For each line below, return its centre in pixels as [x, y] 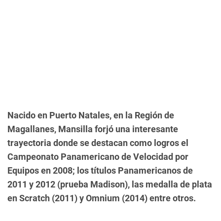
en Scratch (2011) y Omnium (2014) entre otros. [102, 198]
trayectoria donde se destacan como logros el [98, 143]
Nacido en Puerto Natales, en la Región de [91, 115]
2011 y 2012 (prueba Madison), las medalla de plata [110, 184]
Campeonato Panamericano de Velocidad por [98, 157]
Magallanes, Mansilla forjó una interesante [93, 129]
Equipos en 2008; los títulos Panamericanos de [100, 170]
